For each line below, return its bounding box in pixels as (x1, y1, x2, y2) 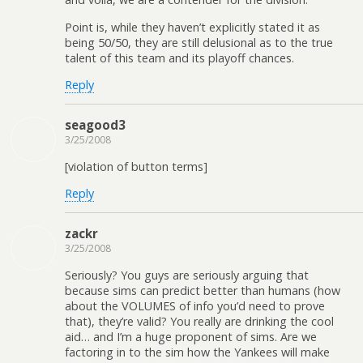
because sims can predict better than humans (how (65, 282, 340, 298)
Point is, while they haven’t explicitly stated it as (65, 19, 320, 35)
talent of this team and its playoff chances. (65, 49, 294, 66)
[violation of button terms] (65, 158, 207, 174)
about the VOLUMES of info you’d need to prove (65, 297, 325, 314)
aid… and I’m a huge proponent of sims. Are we (65, 328, 317, 344)
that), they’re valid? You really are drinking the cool (65, 313, 334, 329)
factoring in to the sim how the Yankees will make (65, 344, 330, 360)
